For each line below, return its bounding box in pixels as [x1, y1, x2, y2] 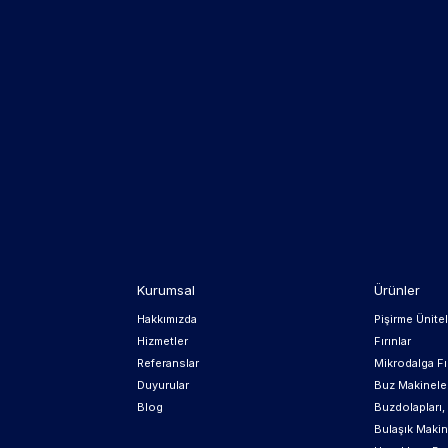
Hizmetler [137, 334, 188, 348]
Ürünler [374, 282, 420, 298]
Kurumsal [137, 282, 195, 298]
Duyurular [137, 378, 189, 392]
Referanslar [137, 356, 199, 370]
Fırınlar [374, 334, 411, 348]
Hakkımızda [137, 312, 197, 326]
